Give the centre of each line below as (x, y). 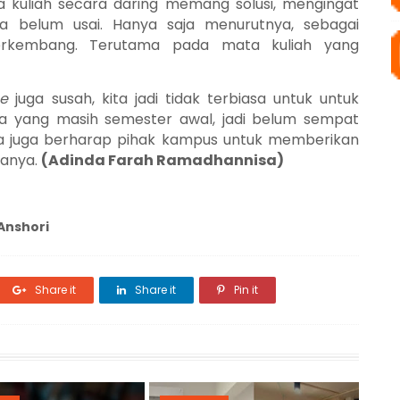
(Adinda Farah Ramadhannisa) (162, 160)
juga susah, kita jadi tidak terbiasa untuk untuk (184, 99)
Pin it (245, 290)
